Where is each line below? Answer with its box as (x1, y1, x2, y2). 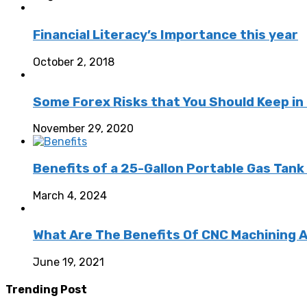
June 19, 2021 (33, 256, 104, 269)
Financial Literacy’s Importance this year (33, 27, 298, 43)
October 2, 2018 (33, 55, 114, 69)
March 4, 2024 (33, 188, 107, 202)
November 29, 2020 (33, 122, 134, 136)
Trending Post (5, 283, 87, 297)
